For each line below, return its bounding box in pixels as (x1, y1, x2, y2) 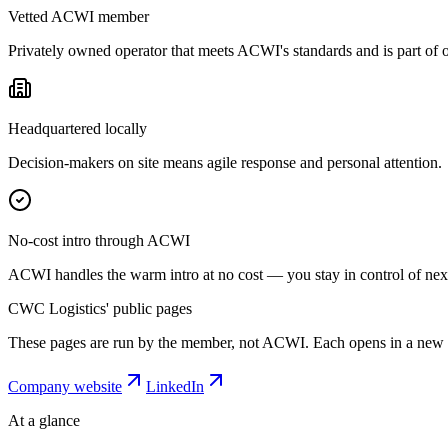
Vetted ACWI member (8, 7, 149, 25)
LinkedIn (146, 377, 204, 395)
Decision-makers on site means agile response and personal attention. (8, 153, 442, 171)
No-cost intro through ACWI (8, 231, 190, 249)
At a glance (8, 411, 80, 429)
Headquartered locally (8, 119, 147, 137)
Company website (8, 377, 122, 395)
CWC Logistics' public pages (8, 299, 192, 317)
